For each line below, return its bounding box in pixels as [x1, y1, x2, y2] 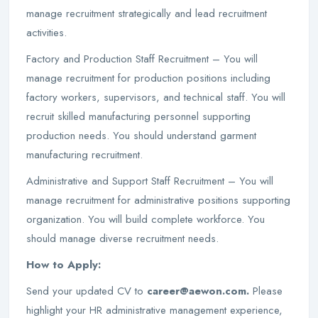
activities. [26, 25, 67, 40]
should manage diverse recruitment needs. [26, 231, 219, 246]
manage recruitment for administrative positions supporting [26, 192, 290, 208]
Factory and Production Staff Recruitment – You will [26, 51, 258, 67]
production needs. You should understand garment [26, 128, 256, 143]
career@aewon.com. [147, 283, 253, 299]
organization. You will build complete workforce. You [26, 212, 265, 227]
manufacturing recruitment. [26, 147, 143, 163]
